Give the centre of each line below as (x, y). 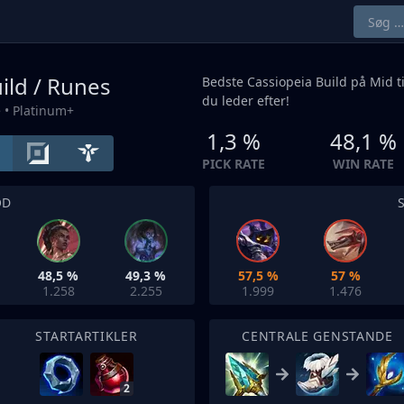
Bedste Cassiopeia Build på (286, 82)
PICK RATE (234, 164)
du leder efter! (246, 101)
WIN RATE (363, 164)
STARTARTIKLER (87, 336)
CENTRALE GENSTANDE (317, 336)
